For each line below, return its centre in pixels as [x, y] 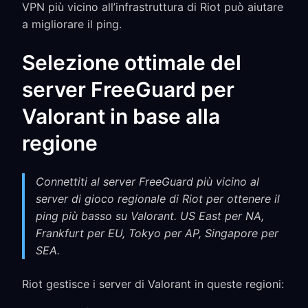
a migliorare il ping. [72, 24]
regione [60, 143]
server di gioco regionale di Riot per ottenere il [158, 199]
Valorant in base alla [121, 116]
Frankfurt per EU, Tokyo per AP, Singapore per [157, 233]
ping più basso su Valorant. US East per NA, [150, 216]
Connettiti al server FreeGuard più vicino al [147, 181]
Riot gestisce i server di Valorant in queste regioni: [153, 284]
